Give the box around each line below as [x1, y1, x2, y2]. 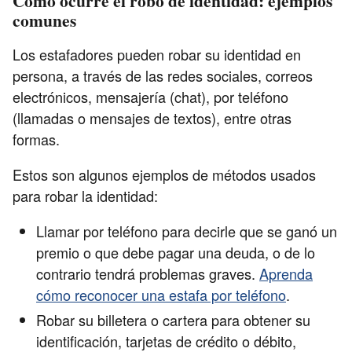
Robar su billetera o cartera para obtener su [36, 309, 310, 330]
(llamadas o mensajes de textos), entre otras [13, 108, 291, 129]
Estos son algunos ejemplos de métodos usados [13, 164, 316, 185]
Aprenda [259, 263, 313, 284]
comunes [13, 8, 76, 33]
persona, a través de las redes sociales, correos [13, 65, 313, 86]
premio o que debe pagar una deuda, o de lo [36, 242, 315, 263]
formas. [13, 129, 64, 150]
